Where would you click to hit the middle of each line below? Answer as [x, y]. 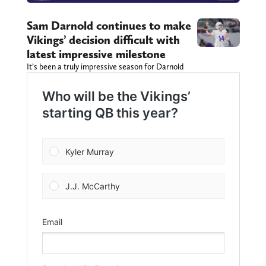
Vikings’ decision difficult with [103, 40]
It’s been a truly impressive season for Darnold [105, 67]
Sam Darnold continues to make [109, 26]
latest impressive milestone [96, 54]
